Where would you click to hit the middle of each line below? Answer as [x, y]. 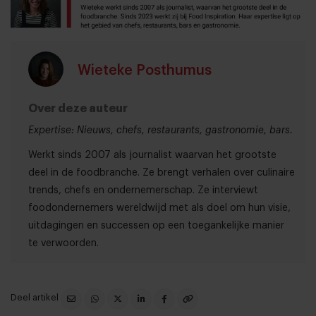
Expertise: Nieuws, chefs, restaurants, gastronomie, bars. [160, 130]
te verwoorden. [63, 243]
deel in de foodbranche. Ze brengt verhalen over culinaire [162, 172]
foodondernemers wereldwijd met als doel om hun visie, [159, 208]
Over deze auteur [78, 108]
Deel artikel [36, 297]
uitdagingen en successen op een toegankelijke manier [156, 225]
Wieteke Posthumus [145, 70]
